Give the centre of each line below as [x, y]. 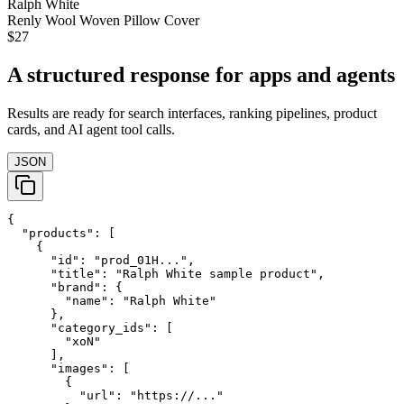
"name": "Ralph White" [112, 301]
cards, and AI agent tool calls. [91, 130]
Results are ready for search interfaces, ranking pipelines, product [192, 114]
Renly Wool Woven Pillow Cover [103, 21]
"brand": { [65, 288]
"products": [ [61, 234]
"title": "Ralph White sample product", [166, 274]
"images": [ [69, 369]
